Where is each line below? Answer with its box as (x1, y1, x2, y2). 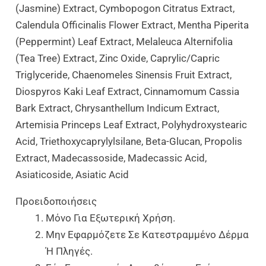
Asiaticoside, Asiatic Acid (15, 168, 129, 180)
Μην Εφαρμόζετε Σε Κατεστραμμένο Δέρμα (46, 228, 249, 240)
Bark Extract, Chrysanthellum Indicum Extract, (15, 102, 220, 114)
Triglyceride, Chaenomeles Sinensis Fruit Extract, (15, 68, 232, 81)
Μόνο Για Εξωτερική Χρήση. (46, 211, 176, 224)
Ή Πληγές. (46, 245, 93, 257)
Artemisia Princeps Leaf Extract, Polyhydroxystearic (15, 118, 248, 131)
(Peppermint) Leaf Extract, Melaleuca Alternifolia (15, 35, 233, 47)
